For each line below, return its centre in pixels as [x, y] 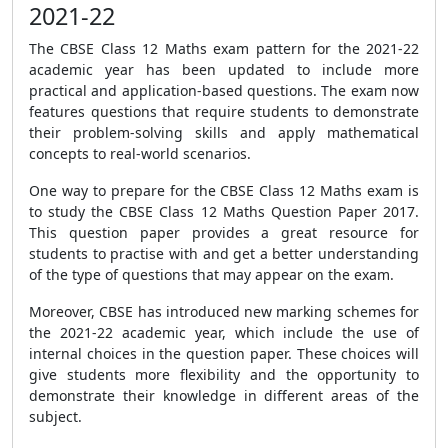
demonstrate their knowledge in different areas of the [224, 395]
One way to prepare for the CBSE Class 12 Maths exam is [224, 190]
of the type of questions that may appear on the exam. [211, 274]
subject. [55, 416]
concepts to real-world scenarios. [140, 153]
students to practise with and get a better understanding [224, 253]
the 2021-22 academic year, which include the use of [224, 332]
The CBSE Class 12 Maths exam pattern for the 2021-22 [224, 48]
